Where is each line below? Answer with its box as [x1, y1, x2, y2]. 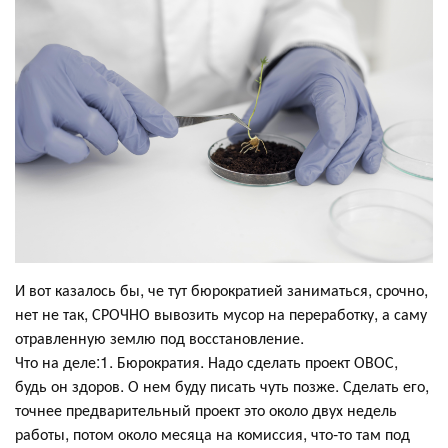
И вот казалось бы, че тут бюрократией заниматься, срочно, [15, 278, 428, 302]
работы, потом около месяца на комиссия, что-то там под [15, 422, 410, 446]
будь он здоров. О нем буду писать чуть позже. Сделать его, [15, 374, 429, 398]
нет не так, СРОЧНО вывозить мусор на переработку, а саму [15, 302, 427, 326]
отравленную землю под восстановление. [15, 326, 304, 350]
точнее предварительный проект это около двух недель [15, 398, 397, 422]
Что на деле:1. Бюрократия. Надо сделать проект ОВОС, [15, 350, 398, 374]
